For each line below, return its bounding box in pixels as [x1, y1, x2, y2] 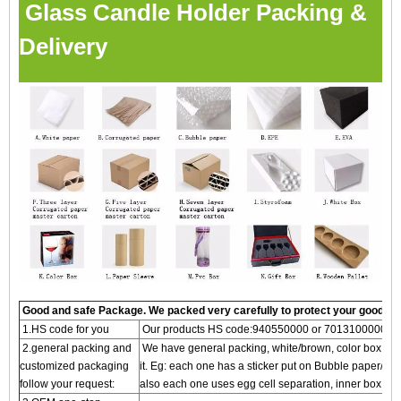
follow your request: [20, 378, 115, 390]
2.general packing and [20, 342, 132, 354]
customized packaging [20, 360, 129, 372]
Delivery [19, 33, 107, 59]
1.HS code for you [20, 323, 109, 336]
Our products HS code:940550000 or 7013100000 [140, 323, 387, 336]
